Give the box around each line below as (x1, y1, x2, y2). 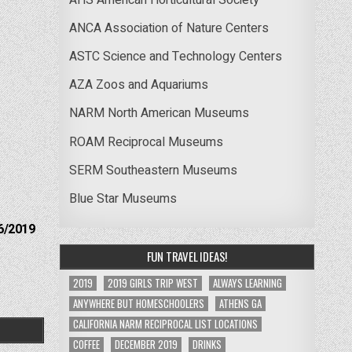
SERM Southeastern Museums (68, 160, 237, 180)
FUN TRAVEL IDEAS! (146, 247, 228, 266)
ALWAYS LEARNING (212, 275, 282, 291)
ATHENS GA (218, 295, 262, 312)
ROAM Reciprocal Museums (68, 132, 223, 152)
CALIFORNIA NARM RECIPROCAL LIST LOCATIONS (72, 316, 258, 332)
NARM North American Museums (68, 104, 249, 123)
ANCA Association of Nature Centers (68, 18, 269, 38)
